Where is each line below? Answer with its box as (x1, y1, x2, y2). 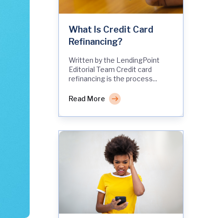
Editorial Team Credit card (69, 65, 152, 73)
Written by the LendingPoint (69, 55, 160, 64)
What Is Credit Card (69, 24, 153, 35)
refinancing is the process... (69, 74, 157, 83)
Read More (69, 94, 105, 103)
